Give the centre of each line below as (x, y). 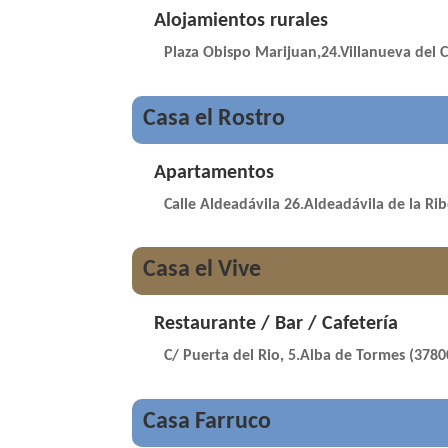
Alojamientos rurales (240, 21)
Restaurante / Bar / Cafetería (275, 324)
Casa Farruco (206, 421)
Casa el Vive (201, 270)
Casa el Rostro (213, 118)
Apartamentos (213, 172)
